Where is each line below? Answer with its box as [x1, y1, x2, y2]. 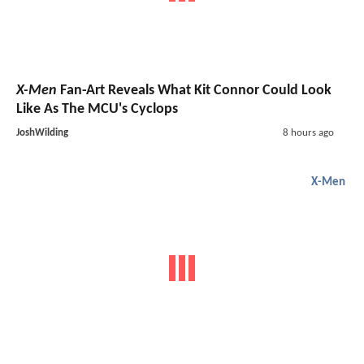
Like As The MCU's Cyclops [16, 101, 178, 117]
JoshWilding [16, 127, 68, 138]
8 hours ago [282, 127, 334, 138]
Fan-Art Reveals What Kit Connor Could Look [57, 82, 331, 98]
